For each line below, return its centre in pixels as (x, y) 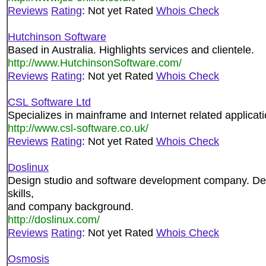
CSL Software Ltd (49, 102)
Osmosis (28, 259)
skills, (21, 193)
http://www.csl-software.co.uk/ (78, 128)
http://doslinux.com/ (54, 219)
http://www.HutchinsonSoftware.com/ (95, 63)
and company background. (71, 206)
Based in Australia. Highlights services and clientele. (131, 50)
